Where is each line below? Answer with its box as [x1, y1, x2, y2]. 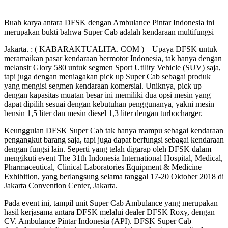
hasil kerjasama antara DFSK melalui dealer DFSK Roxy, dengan [4, 207, 215, 216]
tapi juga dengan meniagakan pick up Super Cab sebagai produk [4, 72, 211, 81]
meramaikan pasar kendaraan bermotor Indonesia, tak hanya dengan [4, 53, 222, 63]
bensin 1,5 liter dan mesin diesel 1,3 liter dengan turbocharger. [4, 108, 203, 118]
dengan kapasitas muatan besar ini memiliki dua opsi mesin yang [4, 90, 211, 99]
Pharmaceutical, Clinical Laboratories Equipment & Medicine [4, 162, 202, 172]
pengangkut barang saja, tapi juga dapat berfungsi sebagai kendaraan [4, 135, 224, 144]
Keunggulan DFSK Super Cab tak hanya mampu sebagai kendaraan [4, 126, 223, 135]
